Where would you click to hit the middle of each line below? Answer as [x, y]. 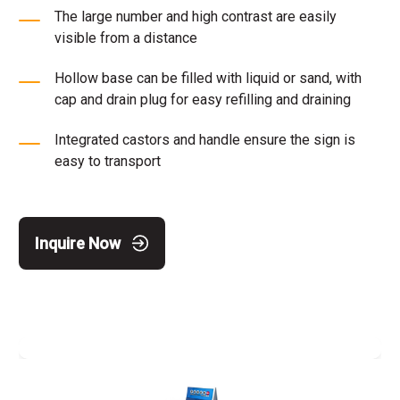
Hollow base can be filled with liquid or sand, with [208, 79]
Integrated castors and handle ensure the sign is [205, 140]
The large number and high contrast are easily [196, 17]
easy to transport [108, 162]
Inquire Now [78, 243]
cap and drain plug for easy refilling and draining [203, 100]
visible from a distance [126, 38]
